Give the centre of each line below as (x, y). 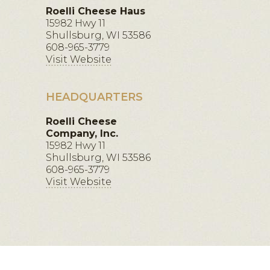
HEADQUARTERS (94, 97)
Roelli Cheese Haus (96, 11)
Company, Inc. (82, 133)
